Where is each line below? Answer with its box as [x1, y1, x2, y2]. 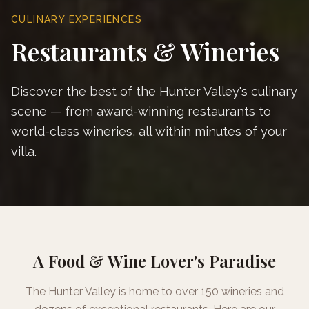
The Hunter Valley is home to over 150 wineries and [25, 284, 284, 298]
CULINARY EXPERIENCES [11, 13, 142, 25]
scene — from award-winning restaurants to [11, 103, 271, 119]
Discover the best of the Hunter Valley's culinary [11, 83, 297, 99]
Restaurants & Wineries [11, 34, 279, 68]
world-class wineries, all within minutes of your [11, 123, 287, 139]
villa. [11, 143, 37, 159]
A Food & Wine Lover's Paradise [33, 249, 276, 272]
